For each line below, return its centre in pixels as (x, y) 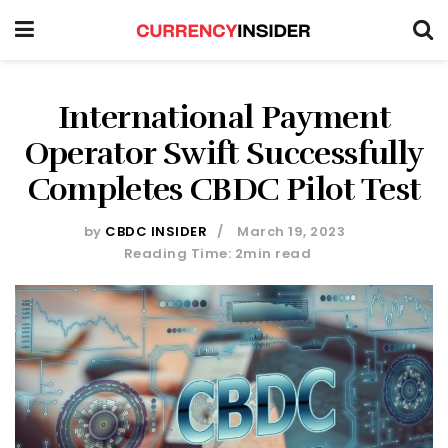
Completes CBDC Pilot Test (224, 189)
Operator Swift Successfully (224, 153)
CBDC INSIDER (156, 231)
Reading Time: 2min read (217, 253)
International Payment (224, 117)
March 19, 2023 (291, 231)
